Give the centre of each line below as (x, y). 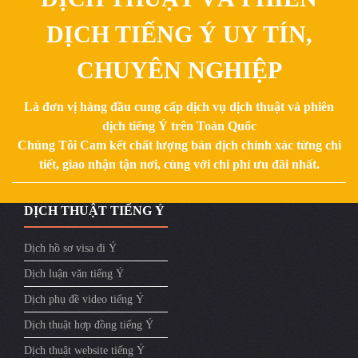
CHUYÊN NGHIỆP (179, 70)
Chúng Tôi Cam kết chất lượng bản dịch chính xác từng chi (179, 145)
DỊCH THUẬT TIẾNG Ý (94, 210)
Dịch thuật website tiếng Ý (84, 350)
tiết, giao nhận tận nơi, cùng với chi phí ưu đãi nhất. (179, 164)
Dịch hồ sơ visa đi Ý (70, 248)
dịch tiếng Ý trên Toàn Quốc (179, 125)
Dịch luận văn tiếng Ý (74, 273)
